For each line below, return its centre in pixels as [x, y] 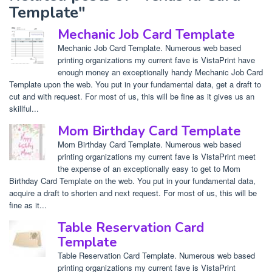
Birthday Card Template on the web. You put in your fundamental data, [132, 181]
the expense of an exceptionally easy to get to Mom [149, 169]
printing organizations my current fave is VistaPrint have [156, 60]
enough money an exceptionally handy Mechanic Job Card [160, 72]
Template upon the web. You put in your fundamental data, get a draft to [135, 84]
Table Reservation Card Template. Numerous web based [156, 256]
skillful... [24, 109]
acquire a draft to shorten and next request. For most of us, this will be [133, 193]
